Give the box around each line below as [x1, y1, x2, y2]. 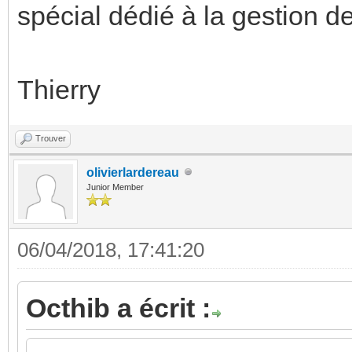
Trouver [35, 133, 66, 143]
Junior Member [86, 181, 144, 192]
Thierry [17, 74, 101, 104]
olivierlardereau [86, 165, 179, 179]
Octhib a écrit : [26, 292, 211, 323]
